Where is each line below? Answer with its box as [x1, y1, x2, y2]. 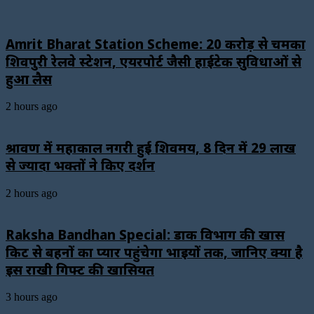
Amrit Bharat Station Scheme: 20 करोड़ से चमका [6, 34, 306, 53]
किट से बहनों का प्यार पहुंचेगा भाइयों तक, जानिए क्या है [6, 243, 303, 261]
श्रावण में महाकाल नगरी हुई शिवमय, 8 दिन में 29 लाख [6, 139, 296, 157]
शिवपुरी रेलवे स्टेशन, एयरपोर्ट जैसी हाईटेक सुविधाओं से [6, 52, 301, 70]
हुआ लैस [6, 69, 52, 88]
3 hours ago [6, 291, 57, 303]
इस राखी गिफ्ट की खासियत [6, 260, 154, 278]
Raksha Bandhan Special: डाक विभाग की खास [6, 225, 285, 243]
